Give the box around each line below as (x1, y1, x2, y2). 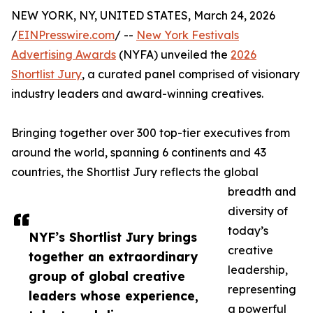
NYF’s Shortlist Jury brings (29, 229, 197, 245)
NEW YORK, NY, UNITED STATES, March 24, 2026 (11, 8, 275, 23)
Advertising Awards (11, 48, 116, 62)
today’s (228, 224, 268, 238)
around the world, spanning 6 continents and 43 (11, 145, 266, 160)
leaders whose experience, (29, 288, 198, 304)
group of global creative (29, 268, 185, 284)
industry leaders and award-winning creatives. (11, 87, 263, 101)
